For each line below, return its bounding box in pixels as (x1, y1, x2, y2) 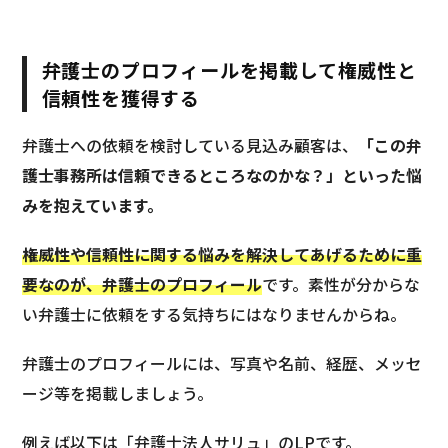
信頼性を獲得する (41, 83, 201, 111)
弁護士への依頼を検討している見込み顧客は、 (22, 134, 359, 157)
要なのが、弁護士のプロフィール (22, 273, 263, 297)
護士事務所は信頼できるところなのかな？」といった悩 (22, 164, 423, 187)
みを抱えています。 (22, 194, 164, 217)
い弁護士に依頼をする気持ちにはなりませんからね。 (22, 303, 407, 327)
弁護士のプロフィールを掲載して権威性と (41, 55, 417, 83)
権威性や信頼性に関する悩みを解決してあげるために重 (22, 243, 423, 267)
